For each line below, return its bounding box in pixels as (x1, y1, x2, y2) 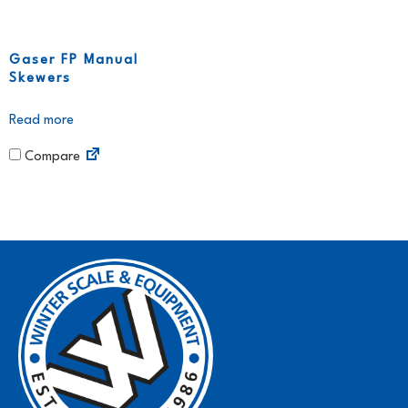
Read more (9, 113, 74, 127)
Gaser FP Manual (9, 53, 138, 67)
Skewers (9, 71, 71, 86)
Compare (21, 150, 80, 165)
